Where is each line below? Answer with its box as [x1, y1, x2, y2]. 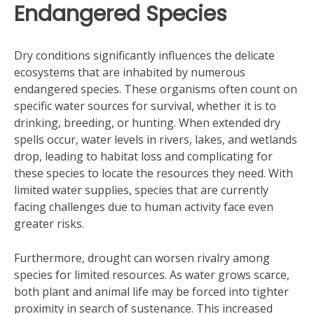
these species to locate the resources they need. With [14, 165, 293, 181]
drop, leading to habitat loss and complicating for [14, 149, 273, 164]
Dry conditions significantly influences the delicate [14, 48, 275, 63]
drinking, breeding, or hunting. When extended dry [14, 115, 280, 130]
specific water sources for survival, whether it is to [14, 98, 276, 114]
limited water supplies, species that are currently [14, 182, 268, 198]
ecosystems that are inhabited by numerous [14, 64, 245, 80]
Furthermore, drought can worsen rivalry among [14, 250, 270, 266]
